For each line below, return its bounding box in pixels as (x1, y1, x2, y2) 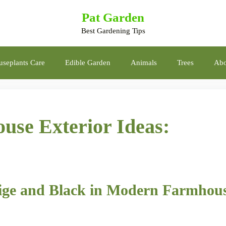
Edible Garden (65, 59, 110, 67)
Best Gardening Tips (81, 27, 145, 35)
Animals (131, 59, 157, 67)
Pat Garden (82, 11, 144, 24)
